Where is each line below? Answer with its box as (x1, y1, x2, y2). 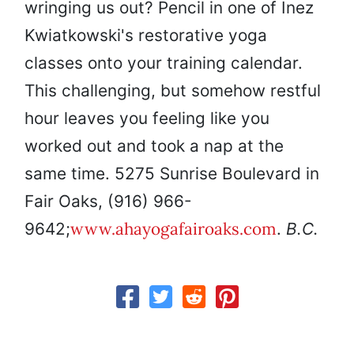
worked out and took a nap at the (24, 136, 284, 156)
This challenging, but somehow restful (24, 81, 321, 101)
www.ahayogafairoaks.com (70, 218, 277, 240)
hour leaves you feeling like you (24, 108, 269, 129)
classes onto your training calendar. (24, 53, 303, 73)
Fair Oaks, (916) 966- (24, 191, 192, 212)
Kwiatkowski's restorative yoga (24, 25, 267, 46)
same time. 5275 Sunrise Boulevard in (24, 164, 319, 184)
